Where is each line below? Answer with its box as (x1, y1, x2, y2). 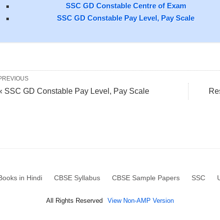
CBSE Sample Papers (112, 174, 180, 182)
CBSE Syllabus (54, 174, 100, 182)
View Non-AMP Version (108, 197, 174, 204)
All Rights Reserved (46, 197, 103, 204)
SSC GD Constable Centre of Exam (65, 1, 186, 10)
